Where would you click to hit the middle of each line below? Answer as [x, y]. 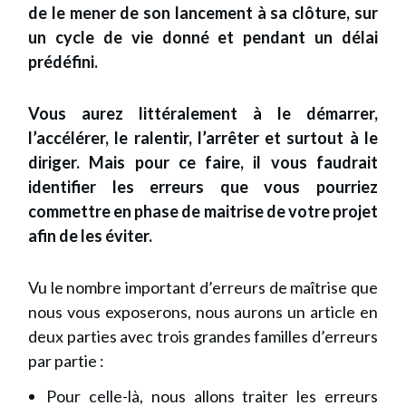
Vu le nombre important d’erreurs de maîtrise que [203, 287]
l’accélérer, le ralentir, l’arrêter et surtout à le [203, 138]
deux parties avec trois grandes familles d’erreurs [203, 336]
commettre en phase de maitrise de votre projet [203, 211]
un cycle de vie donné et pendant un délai [203, 37]
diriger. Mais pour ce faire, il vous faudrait [203, 162]
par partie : [68, 361]
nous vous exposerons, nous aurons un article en [203, 312]
